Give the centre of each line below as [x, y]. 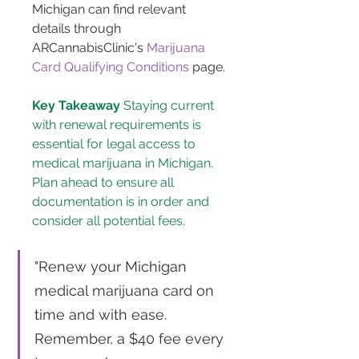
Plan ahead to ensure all [105, 183]
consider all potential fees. [109, 221]
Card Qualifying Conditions [111, 67]
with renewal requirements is [118, 125]
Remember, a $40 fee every [131, 339]
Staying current [169, 106]
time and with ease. [103, 315]
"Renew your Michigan [113, 267]
